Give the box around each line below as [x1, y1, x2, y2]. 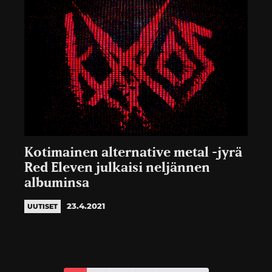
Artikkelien [63, 245, 152, 263]
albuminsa [24, 176, 89, 189]
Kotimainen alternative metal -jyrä [24, 146, 242, 159]
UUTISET [27, 202, 58, 211]
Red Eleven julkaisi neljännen [24, 161, 210, 174]
